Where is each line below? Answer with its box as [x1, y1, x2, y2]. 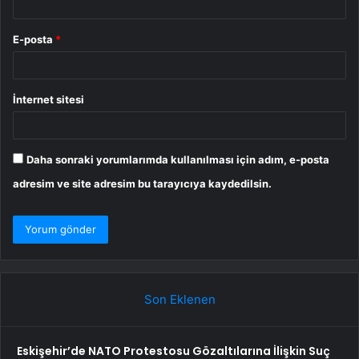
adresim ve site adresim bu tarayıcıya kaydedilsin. [13, 177, 272, 191]
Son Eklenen [143, 292, 216, 308]
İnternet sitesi [13, 93, 84, 107]
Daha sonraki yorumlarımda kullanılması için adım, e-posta [26, 153, 329, 167]
